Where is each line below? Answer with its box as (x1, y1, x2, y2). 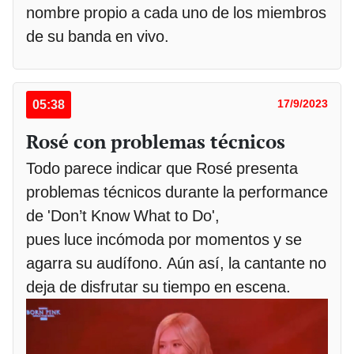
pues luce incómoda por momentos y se (26, 229, 302, 249)
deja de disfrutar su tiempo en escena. (26, 277, 291, 296)
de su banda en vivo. (26, 26, 169, 46)
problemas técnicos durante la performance (26, 182, 328, 201)
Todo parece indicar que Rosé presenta (26, 158, 298, 178)
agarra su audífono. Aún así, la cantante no (26, 253, 326, 273)
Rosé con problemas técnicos (26, 128, 285, 154)
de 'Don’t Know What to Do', (26, 205, 220, 225)
